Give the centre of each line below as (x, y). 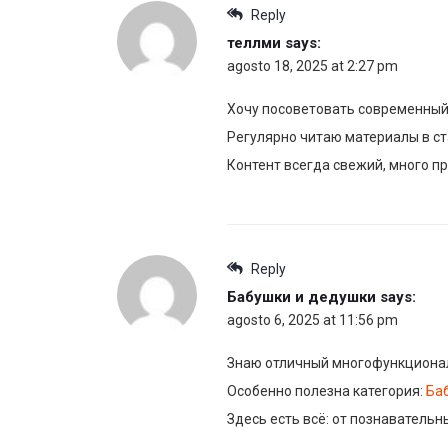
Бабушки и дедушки (301, 297)
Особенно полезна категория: (326, 391)
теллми (254, 43)
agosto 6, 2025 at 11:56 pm (312, 320)
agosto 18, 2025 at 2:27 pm (312, 66)
